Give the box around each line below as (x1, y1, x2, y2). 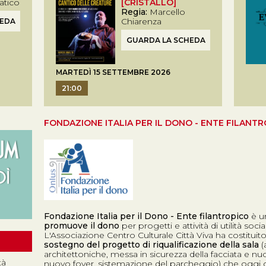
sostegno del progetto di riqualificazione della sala (44, 239, 259, 250)
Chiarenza (121, 16, 161, 27)
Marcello (147, 7, 185, 17)
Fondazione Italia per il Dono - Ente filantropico (44, 211, 249, 221)
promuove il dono (44, 220, 119, 231)
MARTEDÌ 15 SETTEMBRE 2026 (56, 68, 170, 77)
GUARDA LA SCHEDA (126, 36, 205, 45)
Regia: (121, 7, 147, 17)
